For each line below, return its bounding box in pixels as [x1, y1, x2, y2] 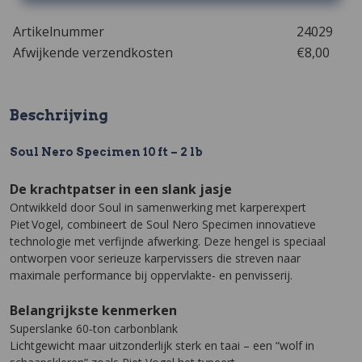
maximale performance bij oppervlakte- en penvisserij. [10, 267, 293, 283]
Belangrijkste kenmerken [10, 301, 177, 319]
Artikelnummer [13, 23, 104, 40]
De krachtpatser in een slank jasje [10, 180, 232, 198]
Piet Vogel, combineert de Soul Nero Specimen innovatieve [10, 217, 316, 232]
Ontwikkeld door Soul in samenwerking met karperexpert [10, 200, 306, 215]
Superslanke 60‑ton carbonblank [10, 321, 178, 336]
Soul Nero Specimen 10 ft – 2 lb [10, 145, 203, 158]
